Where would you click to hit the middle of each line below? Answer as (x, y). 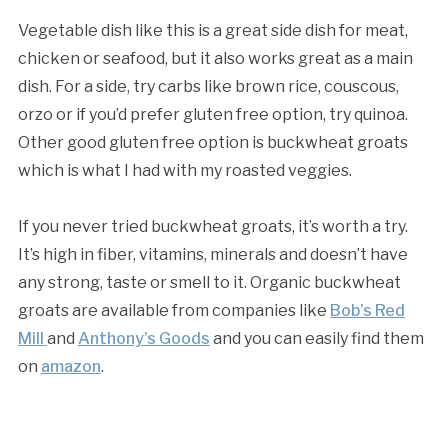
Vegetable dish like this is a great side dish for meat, (212, 30)
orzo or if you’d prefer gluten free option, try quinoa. (212, 114)
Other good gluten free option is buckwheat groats (212, 142)
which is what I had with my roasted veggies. (184, 170)
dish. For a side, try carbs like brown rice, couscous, (208, 86)
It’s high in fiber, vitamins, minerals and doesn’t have (212, 254)
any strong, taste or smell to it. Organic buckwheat (209, 282)
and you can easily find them (316, 338)
